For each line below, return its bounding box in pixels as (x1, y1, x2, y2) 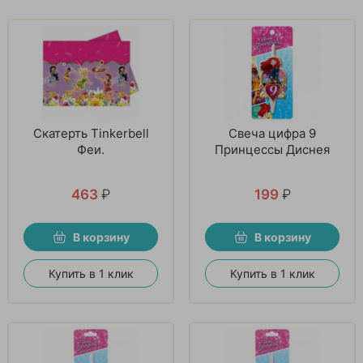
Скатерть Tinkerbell (32, 125, 149, 141)
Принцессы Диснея (215, 141, 330, 157)
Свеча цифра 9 (228, 125, 316, 141)
